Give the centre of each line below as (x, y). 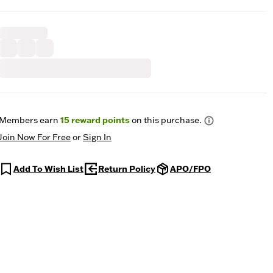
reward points (100, 120)
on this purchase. (166, 120)
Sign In (97, 137)
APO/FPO (190, 169)
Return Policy (127, 169)
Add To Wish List (48, 169)
